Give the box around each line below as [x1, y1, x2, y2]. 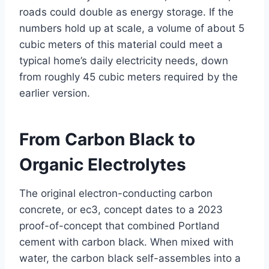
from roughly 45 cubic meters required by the [19, 71, 238, 83]
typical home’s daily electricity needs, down [19, 55, 228, 67]
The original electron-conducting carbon [19, 187, 213, 200]
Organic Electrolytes [19, 154, 186, 175]
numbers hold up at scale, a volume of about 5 [19, 22, 244, 35]
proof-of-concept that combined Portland [19, 220, 220, 232]
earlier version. [19, 87, 90, 100]
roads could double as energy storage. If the [19, 6, 234, 19]
